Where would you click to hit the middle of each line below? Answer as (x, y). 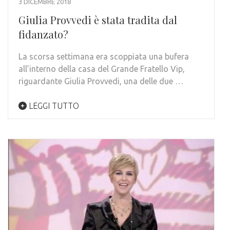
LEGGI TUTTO (53, 106)
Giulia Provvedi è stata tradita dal (98, 20)
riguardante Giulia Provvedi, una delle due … (101, 81)
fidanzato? (43, 34)
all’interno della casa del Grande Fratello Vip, (102, 69)
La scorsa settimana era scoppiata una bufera (104, 56)
